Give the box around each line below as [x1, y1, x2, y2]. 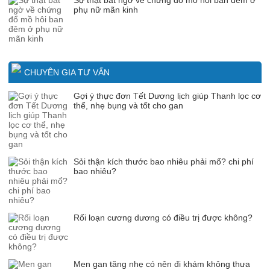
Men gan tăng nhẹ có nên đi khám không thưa [74, 259, 250, 269]
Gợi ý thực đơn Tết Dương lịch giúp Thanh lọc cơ [74, 90, 261, 101]
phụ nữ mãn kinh [74, 4, 138, 14]
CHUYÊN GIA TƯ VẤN [24, 67, 110, 77]
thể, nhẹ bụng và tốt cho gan [74, 100, 183, 110]
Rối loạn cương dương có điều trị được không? [74, 212, 253, 222]
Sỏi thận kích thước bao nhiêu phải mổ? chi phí [74, 156, 254, 166]
